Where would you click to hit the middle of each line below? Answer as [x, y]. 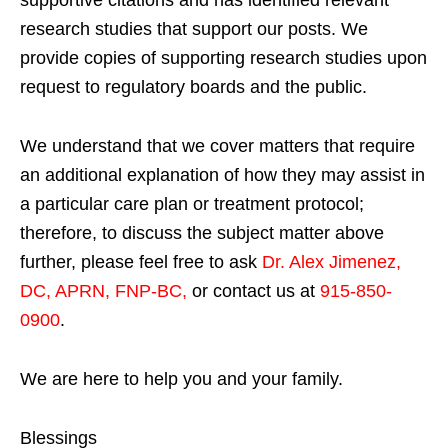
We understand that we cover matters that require [217, 146]
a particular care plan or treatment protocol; [192, 204]
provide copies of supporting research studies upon [223, 58]
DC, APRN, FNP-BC [101, 291]
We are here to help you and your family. [181, 379]
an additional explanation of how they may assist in [222, 175]
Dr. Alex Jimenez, [331, 262]
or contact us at [253, 291]
